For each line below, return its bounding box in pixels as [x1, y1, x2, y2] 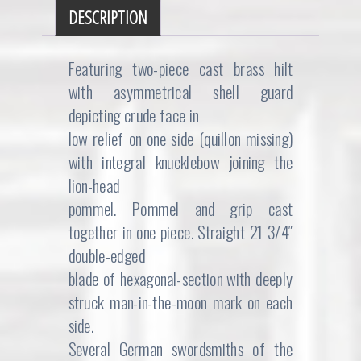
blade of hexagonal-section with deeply [68, 267, 293, 291]
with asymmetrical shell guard [68, 80, 293, 104]
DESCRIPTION [68, 5, 147, 29]
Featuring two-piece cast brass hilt [68, 56, 293, 81]
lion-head [68, 173, 120, 197]
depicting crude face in [68, 103, 199, 127]
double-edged [68, 243, 146, 268]
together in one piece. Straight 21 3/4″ [68, 220, 293, 244]
